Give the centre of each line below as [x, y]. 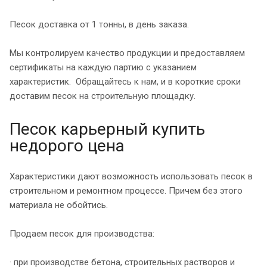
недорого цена [67, 145]
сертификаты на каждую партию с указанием [103, 67]
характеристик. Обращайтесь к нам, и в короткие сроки [125, 81]
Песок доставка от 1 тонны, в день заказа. [99, 24]
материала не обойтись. [59, 205]
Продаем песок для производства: [82, 233]
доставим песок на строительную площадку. [103, 96]
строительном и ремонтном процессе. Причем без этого [126, 190]
